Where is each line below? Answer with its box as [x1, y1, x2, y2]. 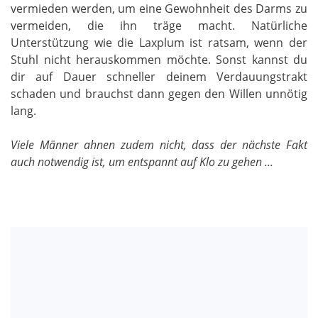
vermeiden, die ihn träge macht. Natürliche [11, 17, 307, 33]
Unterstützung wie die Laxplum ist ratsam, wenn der [11, 34, 307, 50]
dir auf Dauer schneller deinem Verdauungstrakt [11, 68, 307, 84]
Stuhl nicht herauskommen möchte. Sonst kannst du [11, 51, 307, 67]
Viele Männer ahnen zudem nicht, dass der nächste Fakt [11, 136, 307, 153]
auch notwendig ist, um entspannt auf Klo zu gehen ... [11, 153, 276, 170]
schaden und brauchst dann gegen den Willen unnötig [11, 85, 307, 102]
